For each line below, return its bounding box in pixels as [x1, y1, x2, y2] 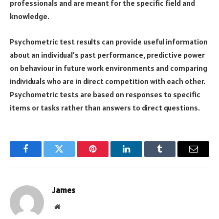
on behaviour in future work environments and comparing [10, 63, 207, 73]
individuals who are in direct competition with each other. [10, 76, 205, 87]
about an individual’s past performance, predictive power [10, 50, 205, 60]
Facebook [24, 152, 59, 161]
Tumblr [159, 152, 185, 161]
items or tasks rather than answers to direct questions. [10, 103, 200, 113]
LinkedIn [125, 152, 158, 161]
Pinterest [92, 152, 123, 161]
